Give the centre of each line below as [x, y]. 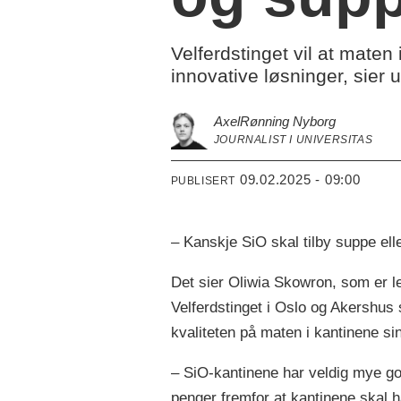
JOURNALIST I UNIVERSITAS [293, 139]
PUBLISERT [203, 180]
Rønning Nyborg [287, 121]
